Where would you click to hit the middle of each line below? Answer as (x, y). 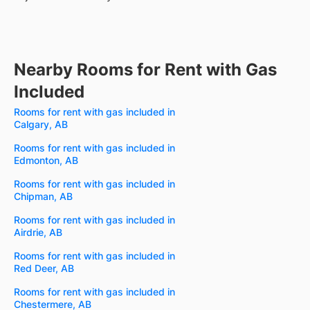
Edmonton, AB (46, 161)
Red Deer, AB (44, 268)
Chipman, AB (43, 197)
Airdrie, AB (38, 232)
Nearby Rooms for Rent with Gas (145, 70)
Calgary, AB (41, 125)
